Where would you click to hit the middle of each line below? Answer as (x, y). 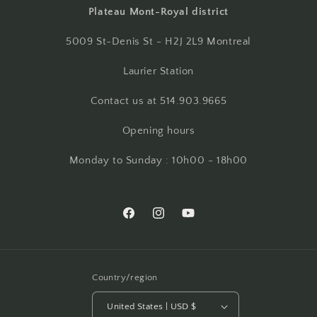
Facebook (143, 220)
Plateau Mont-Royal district (158, 12)
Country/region (125, 277)
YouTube (200, 220)
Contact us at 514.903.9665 (158, 101)
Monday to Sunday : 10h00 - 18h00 (158, 160)
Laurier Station (158, 71)
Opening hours (158, 131)
